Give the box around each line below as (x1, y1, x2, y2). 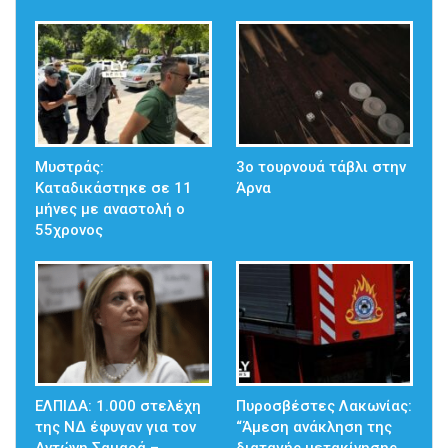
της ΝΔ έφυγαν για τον (35, 418, 196, 437)
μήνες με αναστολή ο (35, 199, 185, 218)
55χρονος (35, 220, 103, 239)
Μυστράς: (35, 157, 104, 176)
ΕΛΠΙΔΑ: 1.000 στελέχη (35, 397, 201, 416)
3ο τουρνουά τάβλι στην (236, 157, 406, 176)
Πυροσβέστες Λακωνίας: (236, 397, 412, 416)
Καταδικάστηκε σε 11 (35, 178, 192, 197)
